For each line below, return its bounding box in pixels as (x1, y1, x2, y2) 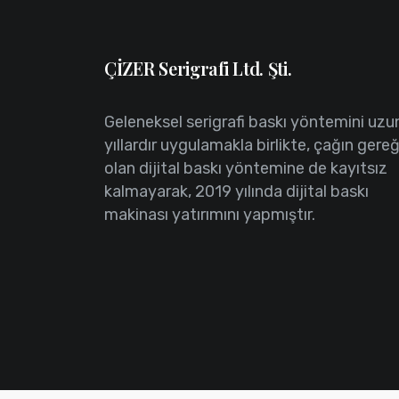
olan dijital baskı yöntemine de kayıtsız (104, 159, 387, 178)
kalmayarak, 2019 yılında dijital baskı (104, 182, 369, 201)
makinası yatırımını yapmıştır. (104, 205, 315, 224)
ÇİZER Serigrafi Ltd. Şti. (104, 56, 292, 80)
